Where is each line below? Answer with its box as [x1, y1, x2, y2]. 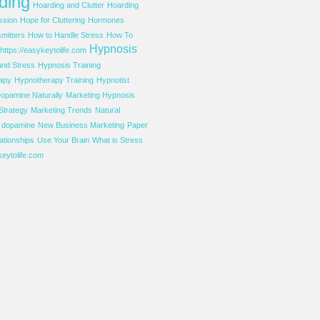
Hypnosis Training [37, 61, 101, 69]
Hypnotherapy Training [14, 76, 94, 84]
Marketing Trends [30, 106, 92, 114]
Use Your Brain [36, 136, 89, 144]
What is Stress [91, 136, 143, 144]
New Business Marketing [37, 121, 124, 129]
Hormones [87, 16, 124, 24]
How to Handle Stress [27, 31, 104, 39]
